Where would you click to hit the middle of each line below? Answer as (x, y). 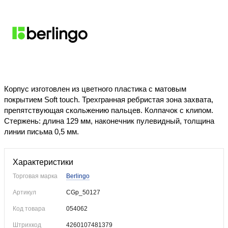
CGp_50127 (83, 192)
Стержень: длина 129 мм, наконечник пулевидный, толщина (109, 121)
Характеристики (43, 162)
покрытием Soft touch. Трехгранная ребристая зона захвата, (109, 99)
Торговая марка (35, 176)
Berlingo (78, 176)
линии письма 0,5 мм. (42, 132)
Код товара (29, 209)
